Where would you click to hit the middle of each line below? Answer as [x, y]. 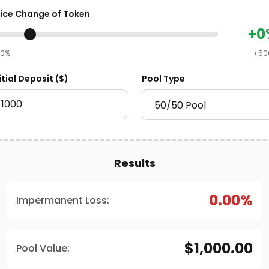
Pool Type [163, 79]
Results [134, 163]
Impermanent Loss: [63, 200]
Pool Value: [43, 248]
